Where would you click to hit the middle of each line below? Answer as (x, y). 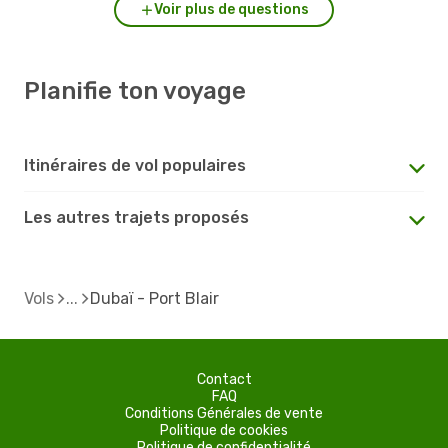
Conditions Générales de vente (224, 413)
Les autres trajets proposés (136, 217)
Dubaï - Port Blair (154, 298)
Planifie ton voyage (135, 90)
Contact (224, 379)
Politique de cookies (224, 430)
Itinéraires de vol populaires (135, 165)
